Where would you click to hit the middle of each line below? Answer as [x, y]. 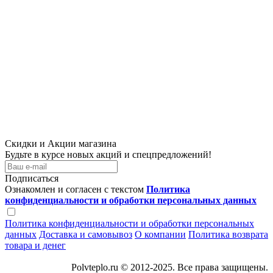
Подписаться [32, 178]
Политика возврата [228, 234]
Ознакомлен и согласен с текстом [76, 189]
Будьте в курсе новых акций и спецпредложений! [108, 154]
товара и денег [35, 245]
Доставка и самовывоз [86, 234]
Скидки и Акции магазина [61, 143]
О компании [160, 234]
